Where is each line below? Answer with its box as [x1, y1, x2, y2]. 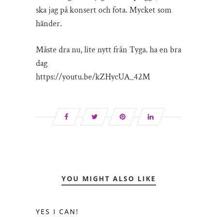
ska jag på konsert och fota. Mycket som [36, 4, 171, 15]
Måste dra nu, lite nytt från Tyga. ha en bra [36, 44, 181, 55]
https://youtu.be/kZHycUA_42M [36, 71, 150, 82]
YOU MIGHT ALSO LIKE [61, 173, 156, 183]
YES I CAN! [36, 206, 79, 216]
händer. [36, 17, 62, 29]
